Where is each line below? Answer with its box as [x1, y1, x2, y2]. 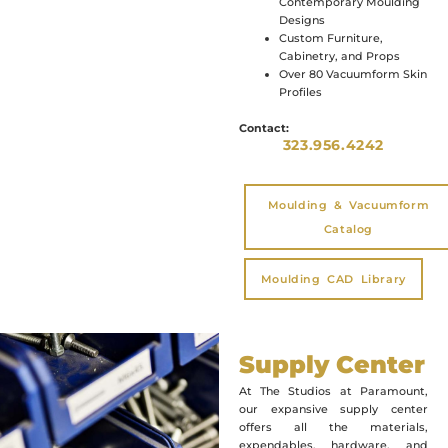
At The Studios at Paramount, [238, 384, 428, 398]
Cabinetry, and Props [278, 49, 400, 63]
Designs [278, 13, 325, 27]
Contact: [238, 121, 289, 135]
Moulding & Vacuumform [267, 198, 430, 212]
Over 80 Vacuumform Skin [278, 67, 427, 81]
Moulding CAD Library [260, 272, 406, 286]
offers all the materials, [238, 420, 428, 434]
